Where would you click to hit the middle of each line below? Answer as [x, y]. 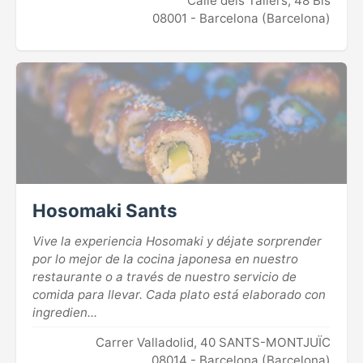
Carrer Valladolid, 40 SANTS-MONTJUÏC [213, 342]
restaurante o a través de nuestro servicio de [164, 276]
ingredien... [65, 312]
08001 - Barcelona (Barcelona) [241, 18]
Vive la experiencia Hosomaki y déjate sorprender [177, 241]
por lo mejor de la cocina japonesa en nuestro [165, 258]
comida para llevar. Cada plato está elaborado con [179, 294]
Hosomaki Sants [105, 210]
